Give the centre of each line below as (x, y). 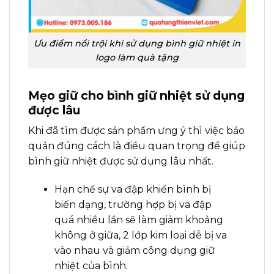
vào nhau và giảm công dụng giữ (134, 250)
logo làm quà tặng (137, 57)
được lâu (54, 110)
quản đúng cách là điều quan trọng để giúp (137, 146)
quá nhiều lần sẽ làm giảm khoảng (139, 220)
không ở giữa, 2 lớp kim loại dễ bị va (140, 235)
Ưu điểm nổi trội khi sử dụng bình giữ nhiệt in (137, 43)
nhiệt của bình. (92, 265)
